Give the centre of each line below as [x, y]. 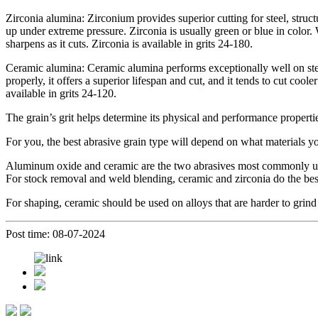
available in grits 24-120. [61, 93]
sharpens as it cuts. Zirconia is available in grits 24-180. [129, 43]
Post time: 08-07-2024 [55, 234]
